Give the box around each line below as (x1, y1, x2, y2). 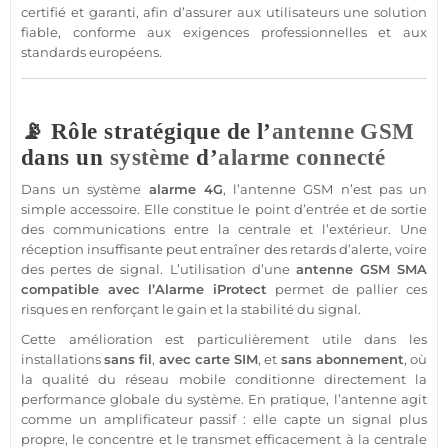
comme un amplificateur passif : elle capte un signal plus (21, 411, 427, 428)
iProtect (213, 281, 268, 298)
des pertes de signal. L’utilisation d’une (21, 261, 296, 278)
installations (21, 351, 105, 368)
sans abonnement (280, 351, 404, 368)
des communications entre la (21, 221, 239, 238)
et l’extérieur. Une (291, 221, 428, 238)
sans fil (104, 351, 153, 368)
